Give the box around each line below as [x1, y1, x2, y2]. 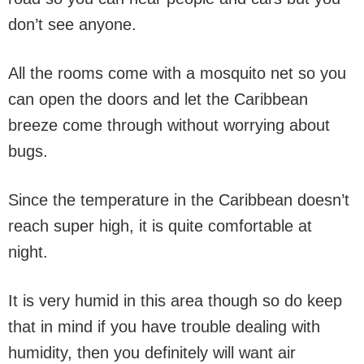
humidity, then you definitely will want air [8, 344, 296, 362]
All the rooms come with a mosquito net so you [8, 64, 346, 82]
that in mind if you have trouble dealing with [8, 318, 320, 336]
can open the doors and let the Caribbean [8, 90, 308, 108]
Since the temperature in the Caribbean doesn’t [8, 191, 349, 209]
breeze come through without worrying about [8, 116, 330, 134]
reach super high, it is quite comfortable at [8, 217, 312, 235]
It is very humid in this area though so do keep [8, 292, 342, 310]
